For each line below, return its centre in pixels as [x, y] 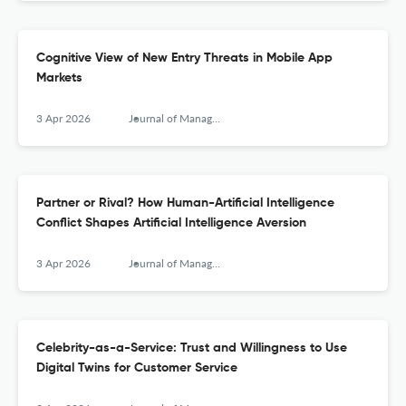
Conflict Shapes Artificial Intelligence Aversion [171, 223]
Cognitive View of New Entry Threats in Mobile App [184, 58]
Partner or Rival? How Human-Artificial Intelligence [185, 203]
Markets [59, 78]
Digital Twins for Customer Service [137, 368]
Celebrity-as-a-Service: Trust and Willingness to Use [192, 348]
